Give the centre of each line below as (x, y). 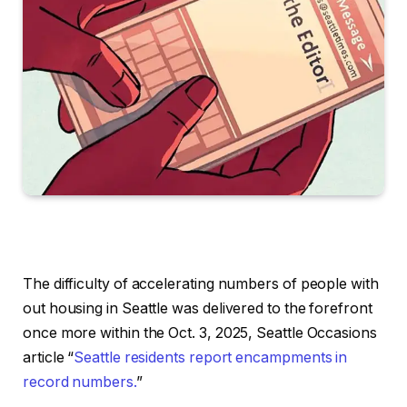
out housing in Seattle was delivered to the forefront (198, 308)
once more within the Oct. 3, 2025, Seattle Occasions (200, 333)
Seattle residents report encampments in (211, 357)
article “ (49, 357)
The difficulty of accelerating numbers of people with (201, 283)
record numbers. (79, 382)
